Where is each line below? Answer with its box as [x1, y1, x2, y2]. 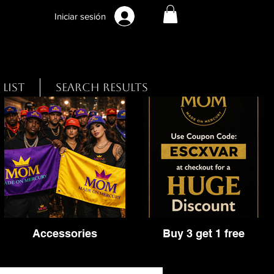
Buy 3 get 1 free [163, 227, 245, 240]
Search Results [55, 81, 148, 94]
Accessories [32, 227, 97, 240]
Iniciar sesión [54, 10, 106, 21]
